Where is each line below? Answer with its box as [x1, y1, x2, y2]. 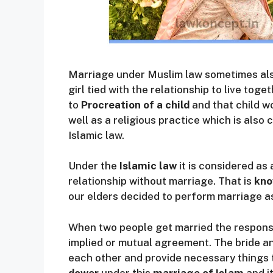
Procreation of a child [81, 98, 190, 111]
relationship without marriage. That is [68, 175, 252, 187]
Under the [68, 160, 119, 172]
